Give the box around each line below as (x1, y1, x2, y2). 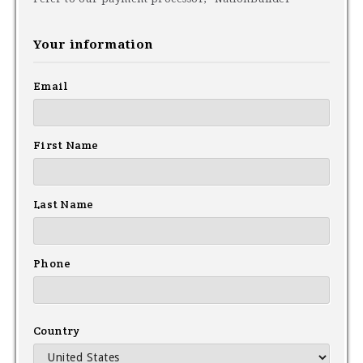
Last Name (33, 197, 94, 211)
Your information (33, 37, 153, 52)
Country (33, 323, 79, 338)
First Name (33, 138, 99, 152)
